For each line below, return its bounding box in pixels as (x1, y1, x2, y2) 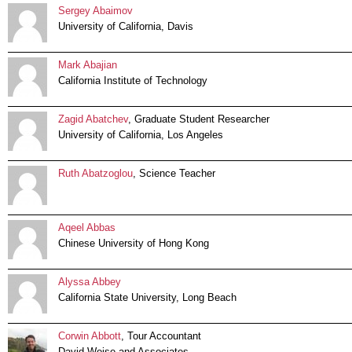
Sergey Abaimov (58, 5, 133, 17)
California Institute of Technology (58, 75, 207, 87)
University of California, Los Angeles (58, 129, 223, 141)
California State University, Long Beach (58, 291, 236, 304)
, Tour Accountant (121, 330, 201, 343)
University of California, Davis (58, 20, 193, 33)
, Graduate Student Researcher (128, 113, 269, 126)
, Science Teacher (133, 167, 215, 180)
